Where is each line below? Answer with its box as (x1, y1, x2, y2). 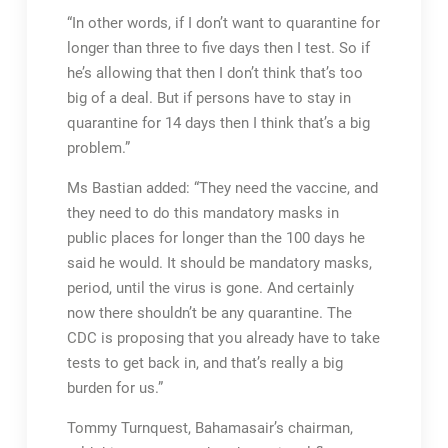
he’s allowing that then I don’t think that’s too (66, 64, 363, 82)
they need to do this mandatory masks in (66, 204, 339, 222)
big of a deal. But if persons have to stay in (66, 89, 351, 107)
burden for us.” (66, 379, 163, 397)
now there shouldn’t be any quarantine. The (66, 304, 352, 322)
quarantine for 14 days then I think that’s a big (66, 114, 370, 132)
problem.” (66, 139, 130, 157)
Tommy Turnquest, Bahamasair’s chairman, (66, 419, 353, 437)
